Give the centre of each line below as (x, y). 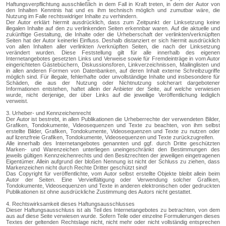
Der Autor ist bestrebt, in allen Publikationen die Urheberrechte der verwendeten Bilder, (113, 119)
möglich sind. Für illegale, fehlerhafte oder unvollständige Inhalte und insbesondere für (113, 77)
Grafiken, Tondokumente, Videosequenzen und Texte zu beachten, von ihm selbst (113, 125)
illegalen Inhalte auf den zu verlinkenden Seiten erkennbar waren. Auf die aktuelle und (113, 29)
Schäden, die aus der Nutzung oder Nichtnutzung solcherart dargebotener (113, 83)
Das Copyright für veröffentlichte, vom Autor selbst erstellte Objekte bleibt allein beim (113, 174)
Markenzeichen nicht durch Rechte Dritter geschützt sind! (77, 168)
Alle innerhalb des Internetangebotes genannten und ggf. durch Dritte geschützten (113, 144)
